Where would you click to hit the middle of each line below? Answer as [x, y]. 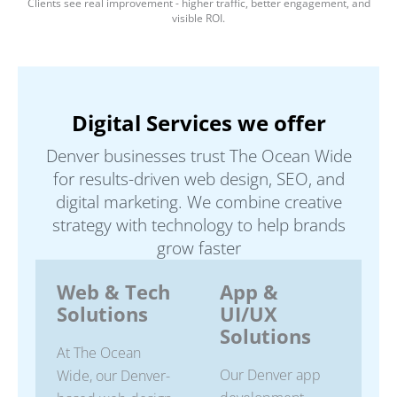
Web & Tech [113, 292]
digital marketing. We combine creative [198, 202]
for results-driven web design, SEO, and [198, 179]
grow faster [198, 249]
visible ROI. [198, 19]
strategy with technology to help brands [198, 226]
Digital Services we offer [198, 123]
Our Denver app [270, 375]
